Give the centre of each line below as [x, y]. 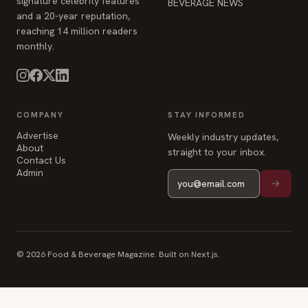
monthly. [35, 46]
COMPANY [40, 114]
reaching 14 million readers [77, 31]
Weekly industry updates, [223, 137]
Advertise [37, 135]
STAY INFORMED [207, 114]
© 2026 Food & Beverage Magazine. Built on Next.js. [118, 254]
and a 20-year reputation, [73, 16]
